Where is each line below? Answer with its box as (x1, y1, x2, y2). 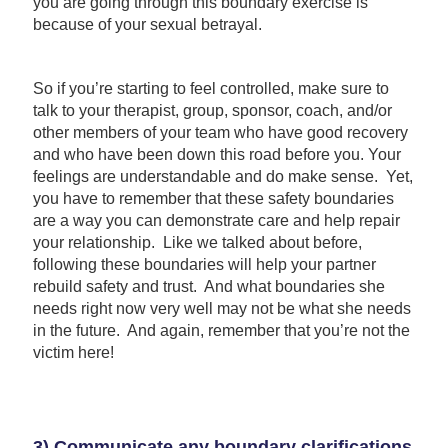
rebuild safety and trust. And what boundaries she (32, 277, 385, 295)
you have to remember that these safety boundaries (32, 189, 394, 207)
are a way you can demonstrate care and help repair (32, 211, 400, 229)
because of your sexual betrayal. (32, 15, 262, 33)
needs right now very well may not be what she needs (32, 299, 411, 317)
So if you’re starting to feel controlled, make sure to (32, 79, 389, 97)
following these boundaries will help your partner (32, 255, 376, 273)
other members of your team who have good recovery (32, 123, 408, 141)
